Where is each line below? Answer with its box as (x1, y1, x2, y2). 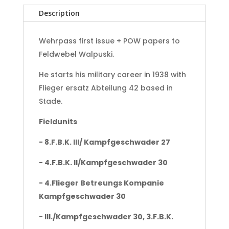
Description (38, 8, 80, 18)
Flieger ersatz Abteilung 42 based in (38, 82, 173, 93)
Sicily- (10, 104, 29, 114)
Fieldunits (38, 116, 77, 127)
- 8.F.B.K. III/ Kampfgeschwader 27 (38, 136, 170, 147)
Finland (10, 116, 34, 126)
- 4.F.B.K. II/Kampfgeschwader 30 (38, 157, 168, 168)
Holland (10, 10, 36, 20)
